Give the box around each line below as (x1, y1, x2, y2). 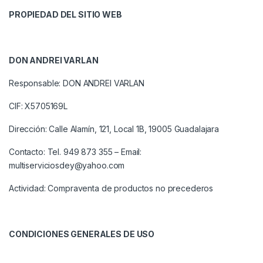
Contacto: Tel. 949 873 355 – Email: (9, 147, 142, 157)
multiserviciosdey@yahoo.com (9, 160, 125, 171)
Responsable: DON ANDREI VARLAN (9, 78, 144, 89)
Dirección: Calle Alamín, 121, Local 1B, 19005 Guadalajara (9, 124, 220, 134)
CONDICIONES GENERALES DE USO (9, 229, 155, 240)
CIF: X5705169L (9, 101, 68, 112)
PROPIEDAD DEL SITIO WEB (9, 9, 122, 20)
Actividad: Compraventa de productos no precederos (9, 183, 214, 194)
